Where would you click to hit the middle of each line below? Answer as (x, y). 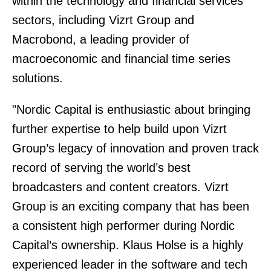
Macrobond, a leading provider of (101, 39)
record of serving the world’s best (101, 168)
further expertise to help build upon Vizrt (119, 129)
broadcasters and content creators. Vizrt (120, 187)
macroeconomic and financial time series (121, 59)
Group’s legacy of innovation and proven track (135, 148)
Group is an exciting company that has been (131, 206)
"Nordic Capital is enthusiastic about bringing (131, 109)
